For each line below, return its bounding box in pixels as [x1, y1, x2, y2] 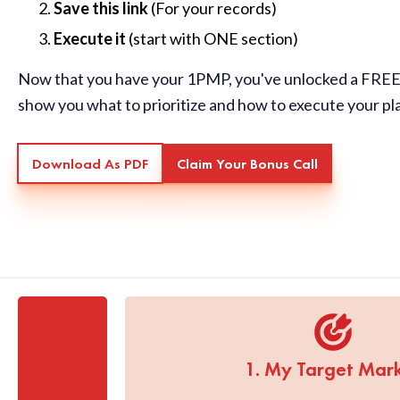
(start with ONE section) [126, 28, 298, 48]
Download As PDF [32, 154, 148, 173]
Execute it [54, 28, 126, 48]
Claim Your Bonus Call [177, 154, 318, 173]
